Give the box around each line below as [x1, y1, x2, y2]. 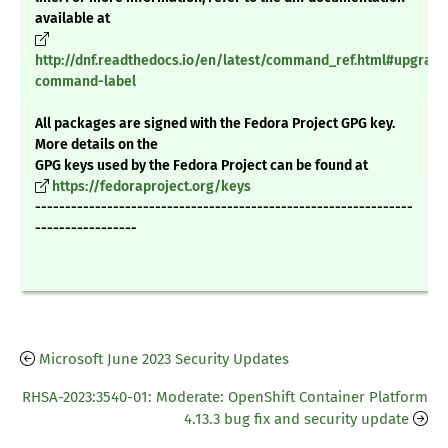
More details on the [35, 136, 158, 154]
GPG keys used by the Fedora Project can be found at [35, 157, 368, 175]
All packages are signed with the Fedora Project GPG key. [35, 115, 395, 133]
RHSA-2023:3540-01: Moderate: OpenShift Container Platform [22, 388, 428, 407]
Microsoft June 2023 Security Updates [39, 350, 289, 369]
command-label [35, 73, 136, 91]
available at [35, 10, 110, 28]
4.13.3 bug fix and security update [184, 410, 409, 429]
